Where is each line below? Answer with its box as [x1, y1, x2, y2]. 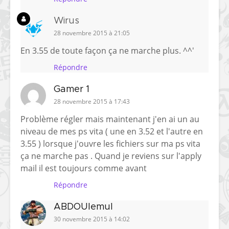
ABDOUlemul [54, 202, 113, 212]
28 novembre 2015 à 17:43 [54, 97, 130, 106]
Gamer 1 [54, 85, 89, 95]
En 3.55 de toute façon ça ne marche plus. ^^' [20, 45, 194, 57]
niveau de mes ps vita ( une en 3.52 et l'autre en [20, 126, 203, 138]
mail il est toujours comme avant [20, 163, 147, 174]
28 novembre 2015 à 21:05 [54, 29, 130, 38]
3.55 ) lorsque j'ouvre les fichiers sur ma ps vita [20, 138, 200, 150]
